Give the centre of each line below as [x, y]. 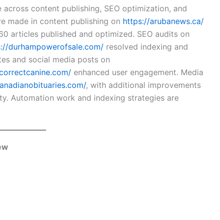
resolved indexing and [146, 47]
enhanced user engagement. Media [137, 72]
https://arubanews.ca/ [163, 21]
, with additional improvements [143, 85]
